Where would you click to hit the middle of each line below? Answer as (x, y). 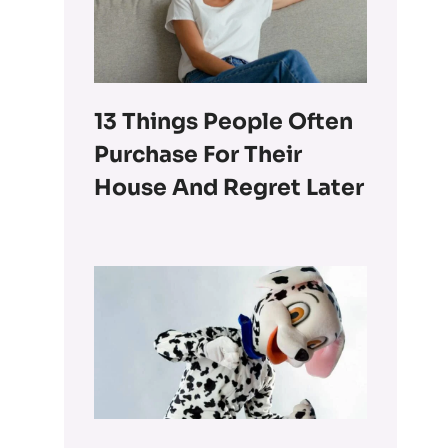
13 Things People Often (224, 121)
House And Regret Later (229, 187)
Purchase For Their (198, 154)
